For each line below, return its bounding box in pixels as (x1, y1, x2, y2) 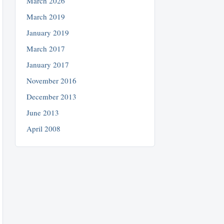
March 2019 (26, 11, 65, 21)
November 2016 (26, 75, 77, 85)
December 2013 (26, 91, 77, 101)
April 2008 (26, 123, 61, 133)
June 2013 (26, 107, 59, 117)
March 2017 (26, 43, 65, 53)
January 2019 (26, 27, 69, 37)
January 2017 (26, 59, 69, 69)
